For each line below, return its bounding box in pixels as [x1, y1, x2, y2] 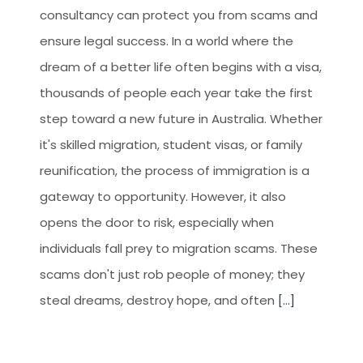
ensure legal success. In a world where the [40, 32, 293, 49]
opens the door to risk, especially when [40, 214, 274, 231]
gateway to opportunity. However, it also [40, 188, 286, 205]
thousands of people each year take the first [40, 84, 313, 101]
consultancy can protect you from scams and [40, 6, 318, 23]
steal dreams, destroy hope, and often [40, 292, 278, 309]
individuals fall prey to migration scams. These [40, 240, 318, 257]
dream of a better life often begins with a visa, [40, 58, 322, 75]
